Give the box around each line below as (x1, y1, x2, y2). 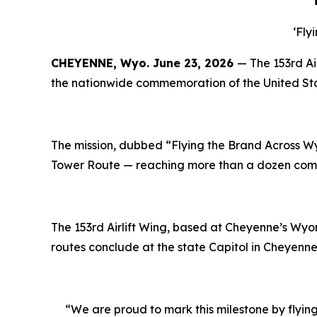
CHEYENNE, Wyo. (51, 56, 153, 71)
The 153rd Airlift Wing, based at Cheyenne (51, 220, 279, 235)
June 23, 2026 (153, 56, 237, 71)
